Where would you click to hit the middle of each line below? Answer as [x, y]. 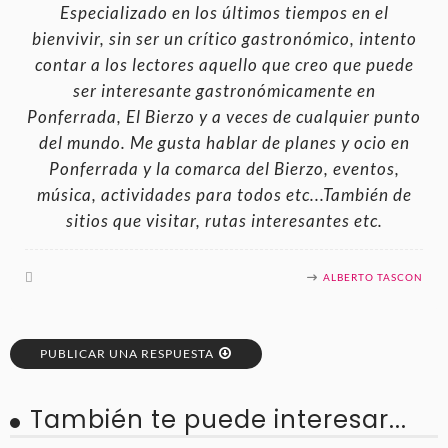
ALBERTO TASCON [373, 276]
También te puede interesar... [218, 419]
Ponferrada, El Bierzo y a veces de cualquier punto [224, 116]
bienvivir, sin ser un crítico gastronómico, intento [224, 38]
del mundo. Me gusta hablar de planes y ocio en [224, 142]
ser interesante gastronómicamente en [224, 90]
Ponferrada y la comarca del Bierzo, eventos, [224, 168]
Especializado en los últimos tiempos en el [224, 12]
